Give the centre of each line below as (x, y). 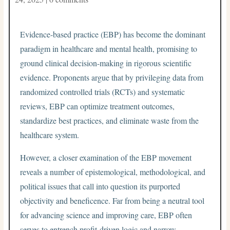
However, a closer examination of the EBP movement (106, 157)
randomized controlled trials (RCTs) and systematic (103, 91)
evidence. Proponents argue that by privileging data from (112, 77)
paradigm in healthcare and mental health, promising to (109, 48)
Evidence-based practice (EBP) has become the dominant (113, 34)
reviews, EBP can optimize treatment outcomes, (98, 106)
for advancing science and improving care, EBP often (106, 215)
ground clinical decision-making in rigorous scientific (106, 63)
